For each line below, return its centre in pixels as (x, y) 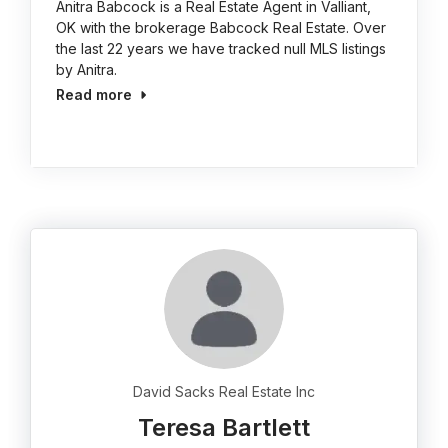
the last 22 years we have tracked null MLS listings (221, 48)
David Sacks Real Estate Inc (224, 391)
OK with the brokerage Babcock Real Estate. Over (221, 27)
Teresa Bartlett (224, 427)
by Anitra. (87, 69)
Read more (94, 94)
